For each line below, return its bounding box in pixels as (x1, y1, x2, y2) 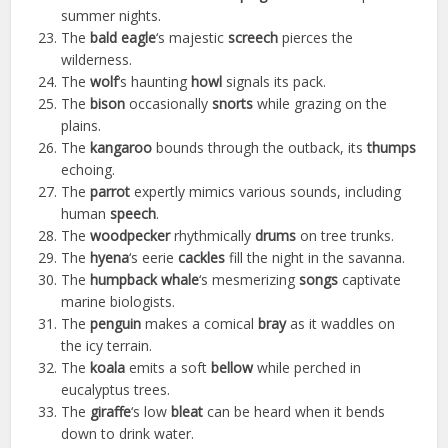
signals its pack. (222, 72, 327, 92)
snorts (212, 94, 254, 114)
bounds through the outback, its (152, 138, 368, 158)
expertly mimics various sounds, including (130, 182, 402, 202)
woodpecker (90, 226, 171, 246)
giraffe (90, 402, 132, 422)
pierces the (278, 28, 354, 48)
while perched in (253, 358, 362, 378)
